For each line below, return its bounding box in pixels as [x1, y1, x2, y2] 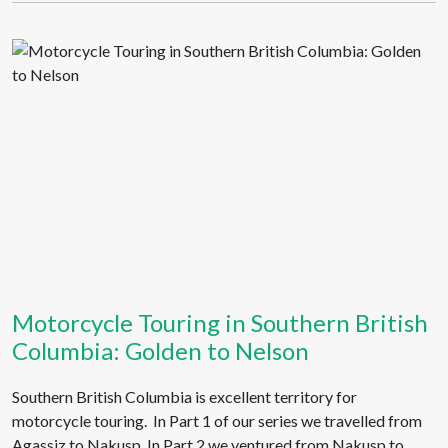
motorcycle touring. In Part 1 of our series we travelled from [12, 411, 422, 430]
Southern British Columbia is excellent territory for [12, 387, 357, 406]
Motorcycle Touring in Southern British [12, 308, 428, 337]
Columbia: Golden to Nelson [12, 336, 309, 365]
